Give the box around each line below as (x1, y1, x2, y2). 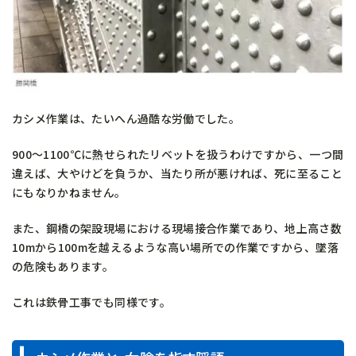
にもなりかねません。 (12, 184, 126, 200)
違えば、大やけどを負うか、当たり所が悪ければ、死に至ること (12, 164, 343, 181)
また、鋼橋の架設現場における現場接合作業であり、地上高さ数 (12, 219, 342, 236)
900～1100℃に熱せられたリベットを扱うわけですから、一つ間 (12, 145, 344, 162)
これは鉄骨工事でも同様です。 (12, 293, 171, 310)
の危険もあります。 (12, 257, 114, 274)
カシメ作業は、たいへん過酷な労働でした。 (12, 110, 241, 126)
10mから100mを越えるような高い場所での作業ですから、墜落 (12, 238, 339, 255)
